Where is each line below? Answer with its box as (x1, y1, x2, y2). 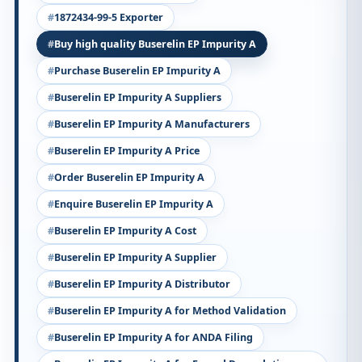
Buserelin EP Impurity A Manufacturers (54, 117, 250, 131)
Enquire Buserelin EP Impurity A (54, 197, 213, 211)
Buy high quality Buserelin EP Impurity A (54, 37, 256, 51)
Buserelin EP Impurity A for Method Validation (54, 304, 286, 318)
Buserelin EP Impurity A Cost (54, 224, 196, 238)
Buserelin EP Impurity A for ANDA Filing (54, 330, 253, 344)
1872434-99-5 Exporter (54, 11, 163, 24)
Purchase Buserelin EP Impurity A (54, 64, 221, 78)
